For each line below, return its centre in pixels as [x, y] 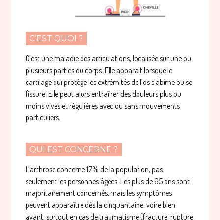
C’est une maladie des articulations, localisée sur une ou [109, 59]
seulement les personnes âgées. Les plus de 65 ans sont [108, 181]
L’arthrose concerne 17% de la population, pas [94, 170]
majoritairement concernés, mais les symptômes [99, 193]
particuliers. [43, 118]
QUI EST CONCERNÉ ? [74, 150]
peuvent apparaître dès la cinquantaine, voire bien [101, 205]
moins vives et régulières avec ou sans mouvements [103, 106]
